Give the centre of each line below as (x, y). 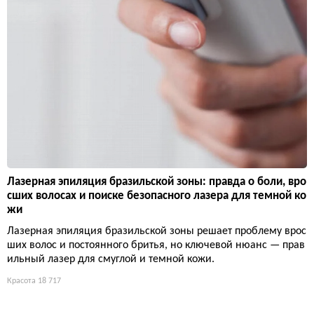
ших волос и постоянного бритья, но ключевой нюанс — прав (156, 246)
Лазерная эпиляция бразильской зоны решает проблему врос (157, 232)
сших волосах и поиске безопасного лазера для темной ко (157, 196)
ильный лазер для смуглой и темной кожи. (111, 260)
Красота (21, 281)
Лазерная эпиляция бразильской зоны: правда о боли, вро (157, 182)
